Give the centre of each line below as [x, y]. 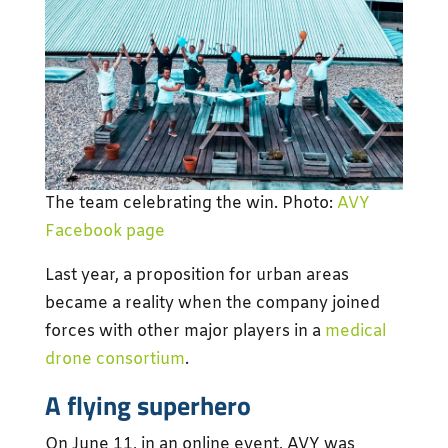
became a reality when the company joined [212, 304]
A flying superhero [147, 406]
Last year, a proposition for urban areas [196, 276]
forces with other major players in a [184, 332]
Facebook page [104, 232]
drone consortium [114, 360]
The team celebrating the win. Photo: [190, 204]
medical [355, 332]
